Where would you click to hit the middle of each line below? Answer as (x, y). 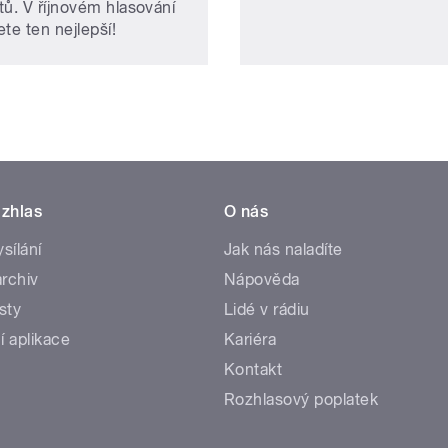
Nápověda (262, 279)
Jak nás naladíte (283, 249)
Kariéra (250, 339)
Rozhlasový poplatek (301, 399)
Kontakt (253, 369)
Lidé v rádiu (267, 309)
